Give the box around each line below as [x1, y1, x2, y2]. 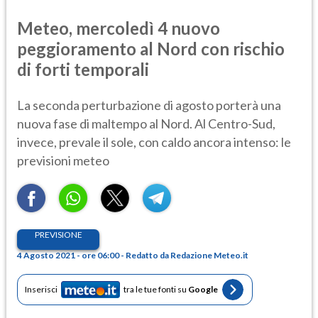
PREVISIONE [34, 229, 82, 240]
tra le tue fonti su [124, 284, 188, 295]
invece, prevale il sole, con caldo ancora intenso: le [17, 133, 291, 150]
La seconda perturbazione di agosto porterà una [17, 97, 281, 113]
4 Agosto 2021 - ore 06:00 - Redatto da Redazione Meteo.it [17, 249, 248, 261]
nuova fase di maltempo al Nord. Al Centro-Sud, [17, 115, 275, 131]
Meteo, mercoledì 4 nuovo [17, 17, 220, 38]
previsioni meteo [17, 152, 109, 168]
